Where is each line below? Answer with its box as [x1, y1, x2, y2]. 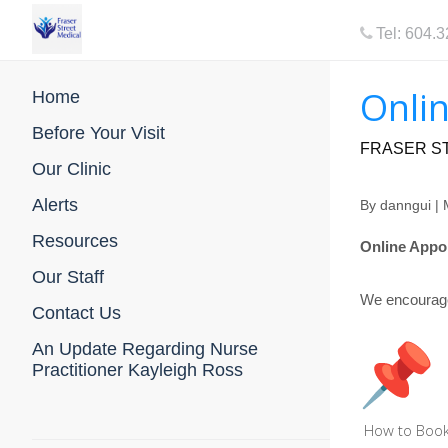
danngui [379, 197, 431, 213]
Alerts [32, 195, 78, 215]
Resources [32, 231, 118, 251]
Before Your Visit [32, 123, 165, 143]
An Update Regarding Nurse [32, 339, 258, 359]
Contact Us [32, 303, 121, 323]
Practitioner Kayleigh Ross [32, 360, 243, 380]
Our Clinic [32, 159, 111, 179]
